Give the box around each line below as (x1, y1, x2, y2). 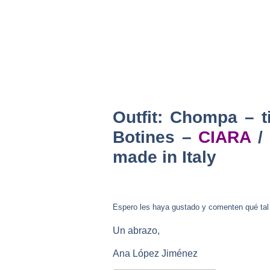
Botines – (113, 127, 192, 146)
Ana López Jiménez (113, 248, 198, 259)
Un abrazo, (113, 225, 160, 236)
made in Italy (113, 147, 216, 166)
